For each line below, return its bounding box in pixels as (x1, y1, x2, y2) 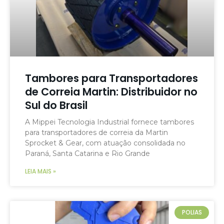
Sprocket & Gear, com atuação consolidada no (25, 138, 185, 148)
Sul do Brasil (25, 98, 87, 113)
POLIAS (181, 208, 202, 217)
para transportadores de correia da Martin (25, 128, 168, 137)
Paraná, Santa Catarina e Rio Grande (25, 149, 150, 158)
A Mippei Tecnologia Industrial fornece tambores (25, 117, 194, 127)
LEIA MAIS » (25, 167, 56, 176)
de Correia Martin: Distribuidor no (25, 84, 197, 99)
